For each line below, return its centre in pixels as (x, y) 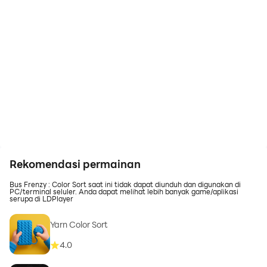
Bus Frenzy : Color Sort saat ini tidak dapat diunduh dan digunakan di (125, 184)
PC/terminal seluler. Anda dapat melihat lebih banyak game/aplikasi (124, 191)
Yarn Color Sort (79, 225)
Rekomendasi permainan (75, 164)
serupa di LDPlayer (41, 198)
